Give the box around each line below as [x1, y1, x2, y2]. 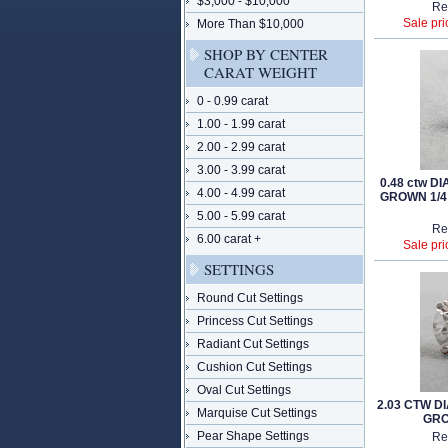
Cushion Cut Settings [197, 360, 312, 374]
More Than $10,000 [197, 17, 304, 31]
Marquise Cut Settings [197, 406, 317, 420]
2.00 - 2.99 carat [197, 140, 285, 154]
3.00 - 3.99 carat [197, 163, 285, 177]
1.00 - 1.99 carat [197, 117, 285, 131]
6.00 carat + [197, 232, 261, 246]
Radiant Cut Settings [197, 337, 309, 351]
